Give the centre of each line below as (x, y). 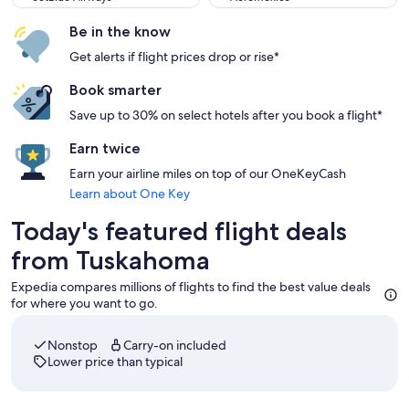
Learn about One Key (130, 194)
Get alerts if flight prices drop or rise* (174, 57)
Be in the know (120, 31)
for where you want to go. (84, 303)
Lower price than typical (115, 362)
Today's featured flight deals (179, 231)
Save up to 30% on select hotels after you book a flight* (226, 115)
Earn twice (105, 148)
